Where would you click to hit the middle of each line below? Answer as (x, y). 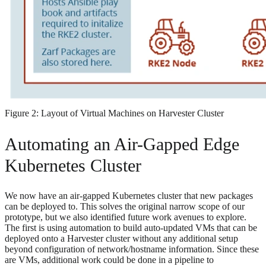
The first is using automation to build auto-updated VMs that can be (131, 227)
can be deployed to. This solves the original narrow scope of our (125, 206)
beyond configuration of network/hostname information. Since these (132, 249)
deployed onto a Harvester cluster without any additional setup (121, 238)
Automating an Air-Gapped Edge (122, 144)
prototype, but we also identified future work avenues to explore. (126, 217)
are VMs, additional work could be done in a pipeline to (109, 259)
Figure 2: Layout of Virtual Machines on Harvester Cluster (114, 113)
